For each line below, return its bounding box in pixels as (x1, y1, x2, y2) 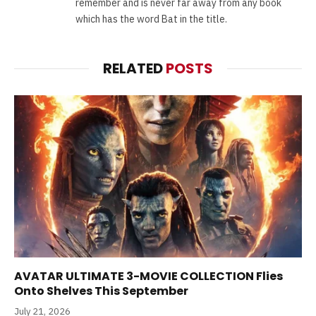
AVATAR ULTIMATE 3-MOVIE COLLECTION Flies (14, 267, 283, 284)
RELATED (103, 59, 166, 79)
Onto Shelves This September (14, 282, 188, 299)
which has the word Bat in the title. (75, 13, 227, 26)
